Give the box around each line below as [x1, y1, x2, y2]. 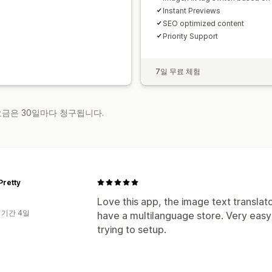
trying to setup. [97, 223, 166, 236]
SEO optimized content [163, 18, 244, 28]
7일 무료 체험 [155, 66, 200, 76]
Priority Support [163, 31, 218, 41]
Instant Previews [163, 5, 220, 15]
